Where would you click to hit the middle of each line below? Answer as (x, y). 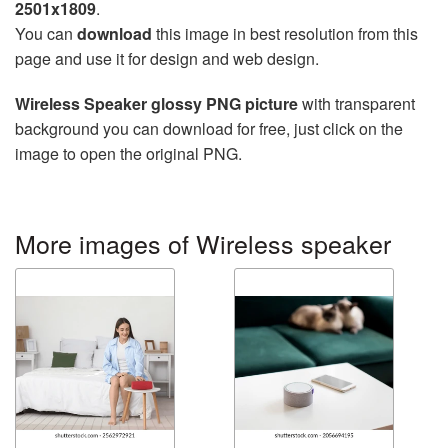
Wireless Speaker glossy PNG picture (156, 103)
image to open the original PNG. (128, 153)
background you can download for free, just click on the (209, 128)
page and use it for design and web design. (167, 58)
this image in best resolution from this (285, 33)
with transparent (356, 103)
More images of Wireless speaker (203, 242)
